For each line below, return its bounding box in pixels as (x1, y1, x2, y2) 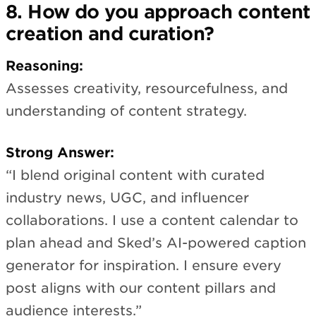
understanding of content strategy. (6, 103, 247, 120)
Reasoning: (6, 58, 83, 75)
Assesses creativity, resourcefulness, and (6, 80, 288, 97)
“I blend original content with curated (6, 166, 265, 183)
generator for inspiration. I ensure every (6, 257, 281, 274)
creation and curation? (6, 22, 214, 44)
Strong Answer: (6, 144, 114, 161)
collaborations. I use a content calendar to (6, 212, 298, 229)
